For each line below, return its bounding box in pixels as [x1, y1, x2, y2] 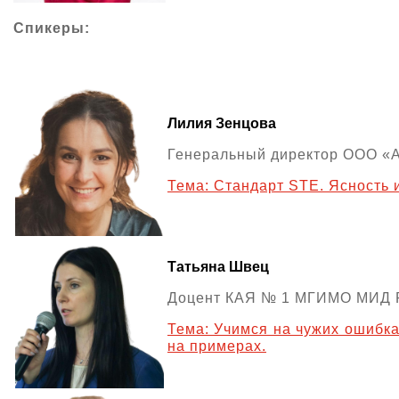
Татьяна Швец [167, 258, 269, 274]
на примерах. [167, 338, 266, 354]
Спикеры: [13, 20, 90, 36]
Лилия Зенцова [167, 115, 276, 131]
